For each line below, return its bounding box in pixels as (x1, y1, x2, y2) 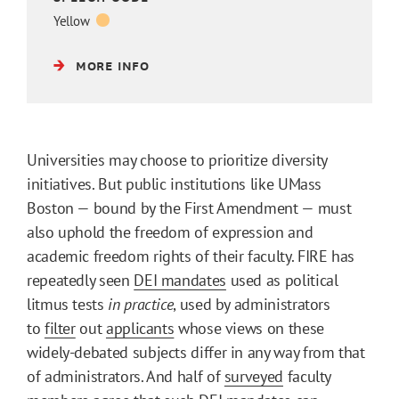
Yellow (53, 12, 90, 29)
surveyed (224, 365, 283, 387)
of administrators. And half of (27, 365, 224, 387)
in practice (108, 293, 174, 314)
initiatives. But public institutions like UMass (27, 173, 322, 194)
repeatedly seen (27, 269, 134, 290)
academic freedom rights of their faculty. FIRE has (27, 245, 355, 266)
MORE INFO (75, 56, 150, 75)
